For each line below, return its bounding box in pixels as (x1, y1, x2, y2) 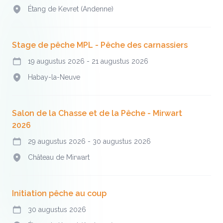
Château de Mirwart (28, 153, 90, 161)
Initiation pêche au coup (12, 189, 107, 198)
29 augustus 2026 (28, 137, 88, 145)
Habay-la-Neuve (28, 73, 80, 81)
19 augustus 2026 (28, 57, 87, 65)
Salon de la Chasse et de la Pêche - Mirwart (12, 109, 182, 118)
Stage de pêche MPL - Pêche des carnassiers (12, 40, 188, 50)
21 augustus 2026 (92, 57, 148, 65)
